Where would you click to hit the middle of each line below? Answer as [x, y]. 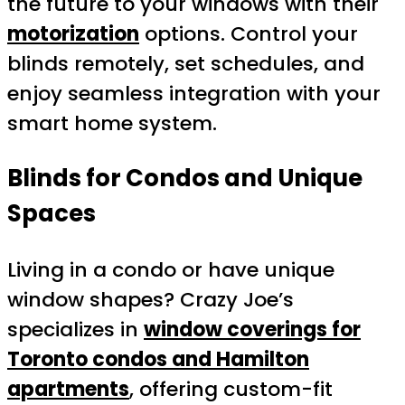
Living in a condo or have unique [171, 270]
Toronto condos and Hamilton [158, 360]
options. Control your [249, 33]
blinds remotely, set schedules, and [186, 63]
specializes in [75, 330]
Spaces [52, 214]
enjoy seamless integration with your [194, 93]
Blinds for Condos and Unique [185, 179]
